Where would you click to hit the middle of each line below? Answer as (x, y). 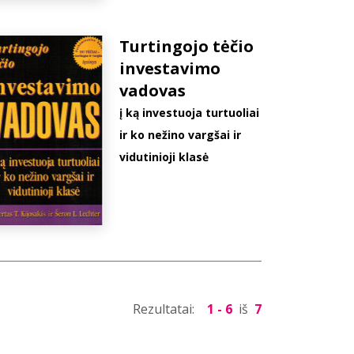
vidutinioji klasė (164, 157)
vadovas (153, 91)
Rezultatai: (165, 309)
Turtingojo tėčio (187, 47)
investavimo (170, 69)
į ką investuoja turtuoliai (190, 113)
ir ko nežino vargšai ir (181, 135)
